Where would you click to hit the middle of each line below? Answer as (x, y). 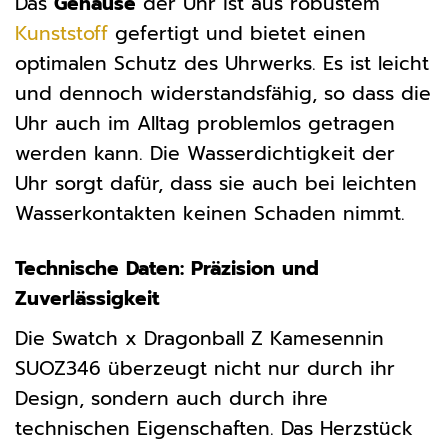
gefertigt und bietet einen (237, 34)
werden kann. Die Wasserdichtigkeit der (205, 154)
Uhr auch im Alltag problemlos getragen (205, 124)
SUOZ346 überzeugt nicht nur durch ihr (205, 368)
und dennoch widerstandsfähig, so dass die (223, 94)
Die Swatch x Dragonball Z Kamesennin (199, 338)
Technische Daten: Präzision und (167, 269)
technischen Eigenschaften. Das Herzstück (214, 428)
